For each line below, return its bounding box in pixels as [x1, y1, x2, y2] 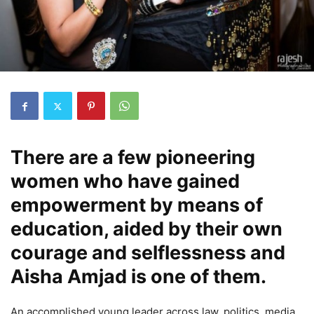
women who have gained [11, 170, 240, 193]
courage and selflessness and [11, 241, 285, 265]
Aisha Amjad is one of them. [11, 265, 266, 289]
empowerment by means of [11, 193, 263, 217]
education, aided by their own [11, 217, 282, 241]
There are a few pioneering [11, 146, 255, 170]
